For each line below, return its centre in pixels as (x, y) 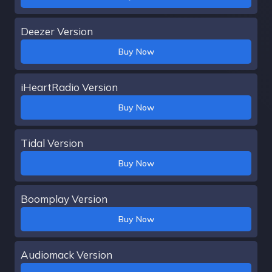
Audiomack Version (66, 254)
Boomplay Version (64, 199)
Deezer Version (57, 31)
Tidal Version (52, 143)
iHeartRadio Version (69, 87)
